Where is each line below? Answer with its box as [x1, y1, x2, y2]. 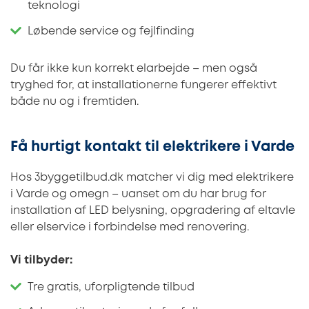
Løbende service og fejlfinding [28, 26, 195, 37]
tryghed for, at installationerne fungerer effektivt [10, 80, 277, 90]
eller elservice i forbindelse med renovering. [10, 222, 249, 233]
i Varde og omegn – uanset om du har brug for [10, 189, 266, 200]
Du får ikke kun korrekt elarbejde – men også [10, 63, 257, 74]
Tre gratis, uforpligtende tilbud [28, 281, 195, 292]
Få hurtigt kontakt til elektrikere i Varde [10, 141, 295, 154]
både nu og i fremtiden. [10, 97, 139, 107]
